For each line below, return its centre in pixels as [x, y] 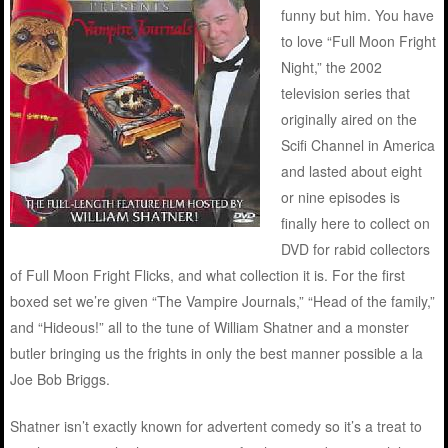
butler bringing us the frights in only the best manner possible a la [217, 352]
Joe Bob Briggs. [60, 378]
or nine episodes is [341, 196]
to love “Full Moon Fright [359, 40]
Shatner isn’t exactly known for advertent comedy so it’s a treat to [216, 425]
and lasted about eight [352, 170]
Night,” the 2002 [332, 66]
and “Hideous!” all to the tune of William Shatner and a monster [210, 326]
